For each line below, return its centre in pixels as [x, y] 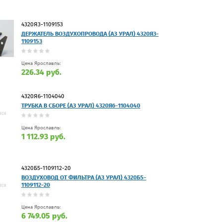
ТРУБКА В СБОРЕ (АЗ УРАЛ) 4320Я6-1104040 [81, 105]
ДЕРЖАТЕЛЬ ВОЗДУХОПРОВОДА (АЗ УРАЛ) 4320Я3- [90, 33]
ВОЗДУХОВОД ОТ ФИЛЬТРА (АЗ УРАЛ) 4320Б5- [84, 177]
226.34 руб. [41, 72]
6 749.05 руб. [44, 216]
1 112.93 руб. [43, 136]
